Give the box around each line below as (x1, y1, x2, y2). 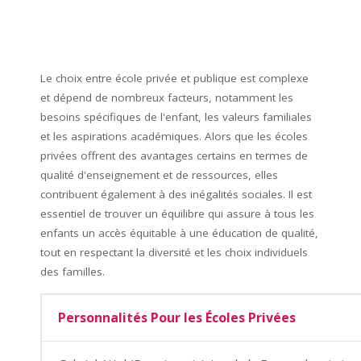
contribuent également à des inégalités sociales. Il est (40, 187, 312, 202)
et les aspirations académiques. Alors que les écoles (40, 129, 308, 144)
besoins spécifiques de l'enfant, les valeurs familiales (40, 110, 312, 125)
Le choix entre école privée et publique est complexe (40, 71, 309, 86)
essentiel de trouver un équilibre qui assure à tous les (40, 206, 314, 222)
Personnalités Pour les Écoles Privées (58, 309, 296, 327)
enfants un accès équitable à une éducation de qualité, (40, 226, 318, 241)
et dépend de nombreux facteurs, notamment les (40, 90, 293, 106)
